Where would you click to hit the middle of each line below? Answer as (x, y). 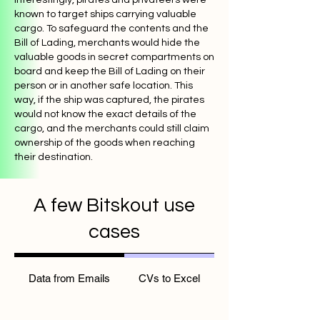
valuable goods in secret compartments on (114, 57)
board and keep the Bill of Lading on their (110, 71)
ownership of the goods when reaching (105, 142)
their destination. (54, 157)
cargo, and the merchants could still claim (112, 128)
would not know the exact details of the (105, 114)
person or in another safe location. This (104, 85)
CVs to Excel (169, 278)
